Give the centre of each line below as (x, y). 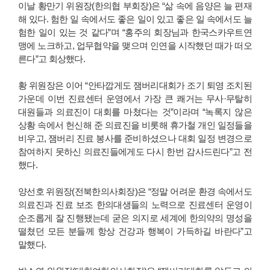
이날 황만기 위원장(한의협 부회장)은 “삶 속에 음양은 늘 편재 (135, 6)
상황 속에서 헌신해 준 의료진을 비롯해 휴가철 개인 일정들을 (135, 126)
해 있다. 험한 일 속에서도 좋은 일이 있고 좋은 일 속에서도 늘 (135, 20)
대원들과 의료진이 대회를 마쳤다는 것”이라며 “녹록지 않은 (135, 112)
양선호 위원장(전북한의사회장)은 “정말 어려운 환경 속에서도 (135, 192)
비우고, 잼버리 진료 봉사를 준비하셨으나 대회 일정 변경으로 (135, 139)
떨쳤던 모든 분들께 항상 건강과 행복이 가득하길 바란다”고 (135, 232)
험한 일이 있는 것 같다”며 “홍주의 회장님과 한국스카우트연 (135, 33)
